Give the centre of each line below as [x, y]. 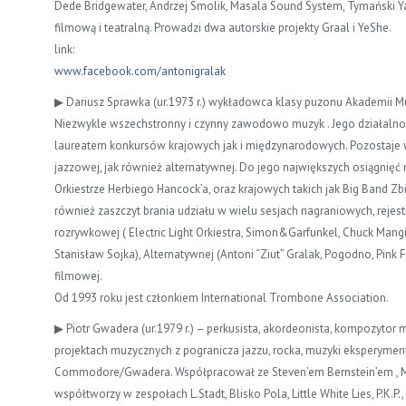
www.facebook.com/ [108, 71]
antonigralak [193, 71]
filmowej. [78, 275]
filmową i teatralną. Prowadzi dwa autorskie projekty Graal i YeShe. [223, 27]
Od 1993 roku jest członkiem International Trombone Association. [222, 297]
